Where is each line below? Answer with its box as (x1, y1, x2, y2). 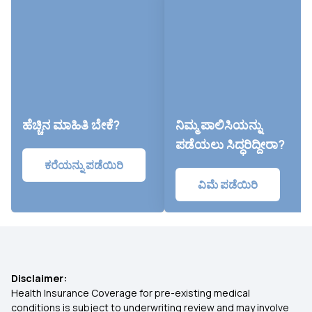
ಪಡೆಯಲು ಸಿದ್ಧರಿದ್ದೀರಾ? (175, 136, 285, 153)
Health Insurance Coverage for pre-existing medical (11, 286, 250, 299)
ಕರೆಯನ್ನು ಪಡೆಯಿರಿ (45, 157, 123, 173)
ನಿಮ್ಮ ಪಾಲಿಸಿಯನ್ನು (175, 116, 262, 133)
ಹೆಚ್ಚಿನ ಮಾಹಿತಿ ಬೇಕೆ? (22, 116, 120, 133)
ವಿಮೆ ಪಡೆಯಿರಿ (198, 177, 258, 192)
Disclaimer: (11, 272, 67, 285)
